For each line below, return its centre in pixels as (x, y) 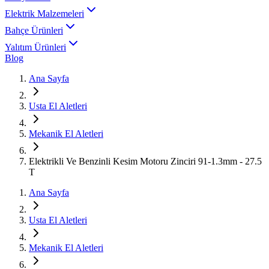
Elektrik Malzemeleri (44, 14)
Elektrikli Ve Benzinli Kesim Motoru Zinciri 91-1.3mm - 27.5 (145, 161)
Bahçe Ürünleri (34, 30)
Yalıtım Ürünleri (35, 47)
